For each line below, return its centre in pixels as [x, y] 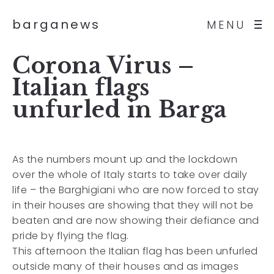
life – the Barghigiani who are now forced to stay [136, 190]
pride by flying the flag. [71, 236]
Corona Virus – [103, 66]
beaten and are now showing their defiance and [136, 220]
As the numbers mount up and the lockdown [125, 159]
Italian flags [81, 88]
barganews [56, 24]
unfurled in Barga [120, 110]
